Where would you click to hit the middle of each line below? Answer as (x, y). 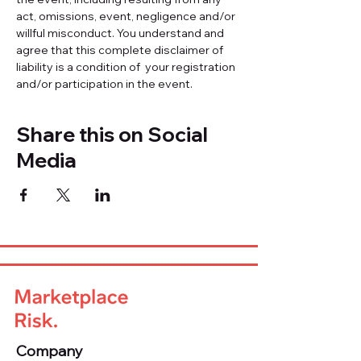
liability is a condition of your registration (127, 67)
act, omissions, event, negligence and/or (127, 16)
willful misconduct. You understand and (121, 33)
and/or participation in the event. (104, 84)
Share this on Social (112, 134)
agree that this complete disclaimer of (121, 50)
